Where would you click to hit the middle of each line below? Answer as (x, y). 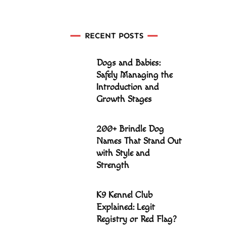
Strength (113, 165)
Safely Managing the (134, 75)
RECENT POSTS (114, 36)
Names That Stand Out (139, 141)
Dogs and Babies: (128, 63)
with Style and (123, 153)
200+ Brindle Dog (130, 129)
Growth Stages (124, 99)
